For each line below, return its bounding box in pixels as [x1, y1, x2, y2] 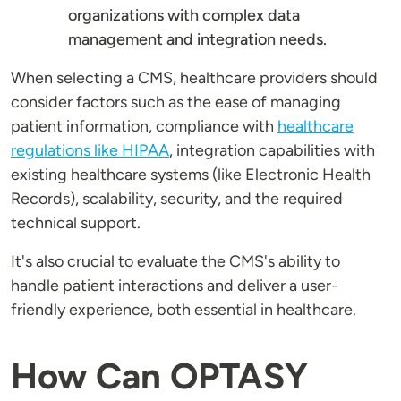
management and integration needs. [68, 30, 327, 50]
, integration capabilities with [169, 141, 375, 161]
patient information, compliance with [11, 116, 277, 137]
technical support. [11, 213, 144, 234]
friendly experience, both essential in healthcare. [11, 300, 356, 320]
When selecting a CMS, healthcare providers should [11, 68, 378, 89]
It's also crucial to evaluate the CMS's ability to [11, 252, 340, 272]
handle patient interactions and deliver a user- [11, 276, 338, 296]
